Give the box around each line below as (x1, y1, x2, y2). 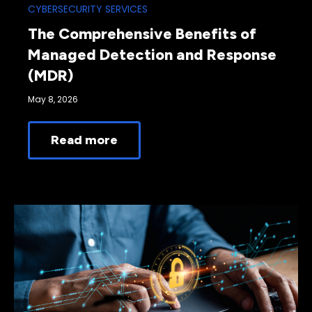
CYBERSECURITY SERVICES (28, 2, 148, 17)
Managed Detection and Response (28, 45, 276, 65)
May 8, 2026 (28, 93, 78, 106)
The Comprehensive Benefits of (28, 24, 256, 44)
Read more (51, 132, 118, 148)
